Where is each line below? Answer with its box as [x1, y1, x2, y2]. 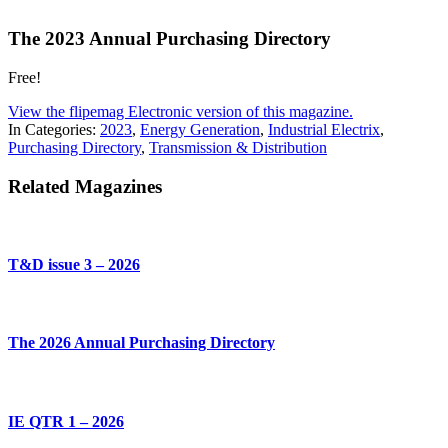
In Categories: [8, 120, 100, 138]
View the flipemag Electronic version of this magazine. [8, 102, 353, 120]
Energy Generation [140, 120, 260, 138]
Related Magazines [8, 175, 162, 197]
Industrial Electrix [268, 120, 380, 138]
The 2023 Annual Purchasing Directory [8, 28, 331, 50]
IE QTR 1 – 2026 [8, 412, 124, 430]
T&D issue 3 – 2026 [8, 255, 140, 273]
